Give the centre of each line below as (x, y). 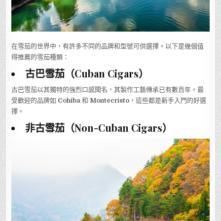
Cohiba (69, 101)
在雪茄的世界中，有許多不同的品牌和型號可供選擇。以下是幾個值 (108, 46)
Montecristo (110, 101)
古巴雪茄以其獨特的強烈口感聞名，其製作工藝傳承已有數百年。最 (108, 90)
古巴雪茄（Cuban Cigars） (87, 74)
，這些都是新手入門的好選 (168, 101)
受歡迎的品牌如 (35, 101)
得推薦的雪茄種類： (40, 57)
